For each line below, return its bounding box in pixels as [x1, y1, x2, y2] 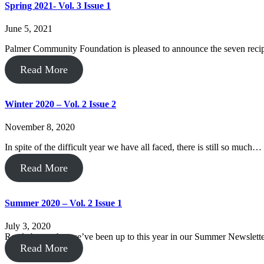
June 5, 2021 [5, 23, 52, 34]
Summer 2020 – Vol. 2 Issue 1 [5, 197, 122, 208]
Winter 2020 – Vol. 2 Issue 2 [5, 99, 116, 110]
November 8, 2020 [5, 122, 75, 133]
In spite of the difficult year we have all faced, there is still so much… [5, 142, 262, 153]
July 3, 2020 [5, 220, 51, 231]
